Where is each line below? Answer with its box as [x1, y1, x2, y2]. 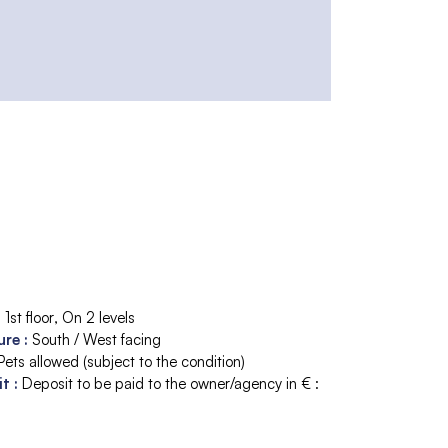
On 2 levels [62, 307, 135, 327]
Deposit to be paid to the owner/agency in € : [22, 373, 319, 393]
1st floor [5, 307, 54, 327]
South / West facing [32, 329, 161, 349]
